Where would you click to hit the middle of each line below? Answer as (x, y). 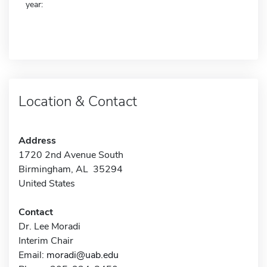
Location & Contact (78, 101)
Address (37, 140)
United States (47, 183)
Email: (32, 255)
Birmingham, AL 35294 (71, 169)
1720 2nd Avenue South (71, 155)
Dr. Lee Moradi (49, 226)
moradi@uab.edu (83, 255)
